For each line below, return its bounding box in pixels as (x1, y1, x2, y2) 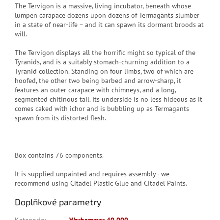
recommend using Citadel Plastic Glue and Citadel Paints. (15, 179, 187, 188)
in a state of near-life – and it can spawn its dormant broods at (15, 20, 204, 29)
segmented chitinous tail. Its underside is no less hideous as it (15, 95, 202, 104)
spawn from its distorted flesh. (15, 113, 106, 123)
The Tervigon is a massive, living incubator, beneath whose (15, 1, 191, 11)
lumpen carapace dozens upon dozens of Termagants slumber (15, 11, 199, 20)
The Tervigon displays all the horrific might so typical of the (15, 48, 195, 57)
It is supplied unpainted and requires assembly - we (15, 169, 169, 179)
